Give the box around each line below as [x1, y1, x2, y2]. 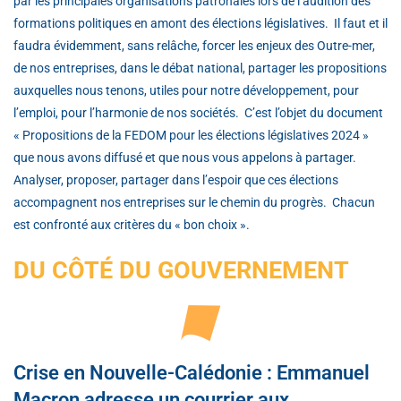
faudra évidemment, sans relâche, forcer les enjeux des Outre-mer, [13, 38, 375, 53]
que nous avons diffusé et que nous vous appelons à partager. [13, 149, 359, 165]
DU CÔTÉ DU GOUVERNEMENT [13, 255, 349, 285]
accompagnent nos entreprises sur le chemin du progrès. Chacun [13, 194, 375, 209]
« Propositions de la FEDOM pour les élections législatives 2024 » [13, 127, 369, 142]
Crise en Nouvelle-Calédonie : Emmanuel [13, 361, 370, 384]
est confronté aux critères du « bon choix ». [13, 217, 250, 232]
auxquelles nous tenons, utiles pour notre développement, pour [13, 82, 359, 98]
